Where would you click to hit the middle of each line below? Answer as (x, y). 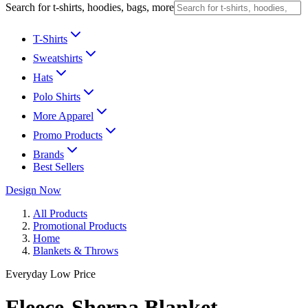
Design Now (33, 190)
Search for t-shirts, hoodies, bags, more (90, 7)
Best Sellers (58, 167)
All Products (60, 213)
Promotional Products (80, 226)
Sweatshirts (58, 58)
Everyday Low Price (51, 274)
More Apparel (63, 116)
